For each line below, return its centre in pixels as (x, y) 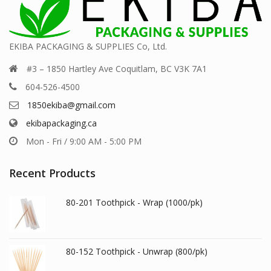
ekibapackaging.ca (61, 123)
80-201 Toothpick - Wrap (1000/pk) (134, 202)
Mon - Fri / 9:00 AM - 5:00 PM (84, 141)
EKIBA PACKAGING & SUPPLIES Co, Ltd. (88, 46)
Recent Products (52, 173)
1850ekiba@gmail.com (71, 105)
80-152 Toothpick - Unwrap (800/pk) (136, 251)
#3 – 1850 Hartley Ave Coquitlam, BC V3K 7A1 (117, 68)
